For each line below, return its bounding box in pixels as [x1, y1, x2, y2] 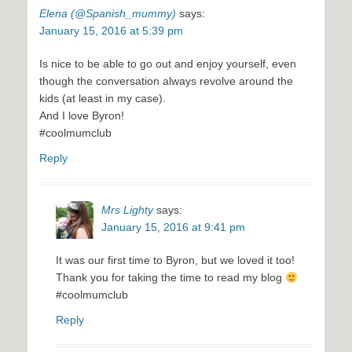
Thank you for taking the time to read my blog [56, 271, 285, 284]
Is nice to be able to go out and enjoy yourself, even [39, 57, 296, 71]
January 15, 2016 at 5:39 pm [39, 24, 183, 38]
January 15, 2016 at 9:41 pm [101, 221, 245, 234]
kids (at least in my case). [39, 92, 166, 105]
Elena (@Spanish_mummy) [39, 7, 176, 20]
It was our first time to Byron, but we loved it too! [56, 254, 295, 267]
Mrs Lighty [101, 203, 153, 217]
